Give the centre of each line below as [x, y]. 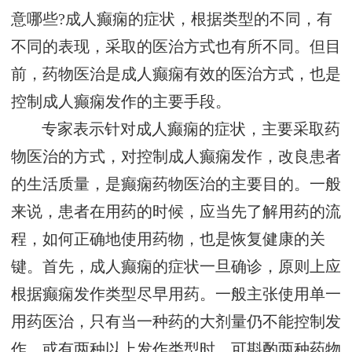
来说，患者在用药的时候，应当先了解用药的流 [176, 212]
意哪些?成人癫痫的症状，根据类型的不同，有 [172, 20]
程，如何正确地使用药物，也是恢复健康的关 [168, 240]
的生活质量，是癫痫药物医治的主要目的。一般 [176, 185]
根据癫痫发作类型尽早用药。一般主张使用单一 [176, 295]
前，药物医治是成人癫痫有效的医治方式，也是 [176, 75]
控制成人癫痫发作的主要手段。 [121, 102]
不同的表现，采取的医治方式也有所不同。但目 [176, 47]
